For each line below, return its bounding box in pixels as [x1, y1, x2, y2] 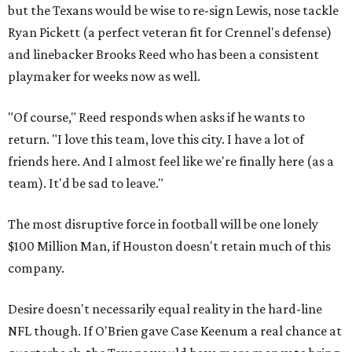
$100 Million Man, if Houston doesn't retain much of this [8, 238, 331, 255]
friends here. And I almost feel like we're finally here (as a [8, 153, 334, 170]
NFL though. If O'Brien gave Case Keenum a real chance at [8, 323, 342, 339]
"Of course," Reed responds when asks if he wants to [8, 109, 305, 126]
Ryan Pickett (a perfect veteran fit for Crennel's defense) [8, 24, 332, 41]
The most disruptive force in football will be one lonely [8, 216, 318, 233]
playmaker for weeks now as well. [8, 68, 200, 85]
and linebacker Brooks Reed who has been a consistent [8, 46, 319, 63]
